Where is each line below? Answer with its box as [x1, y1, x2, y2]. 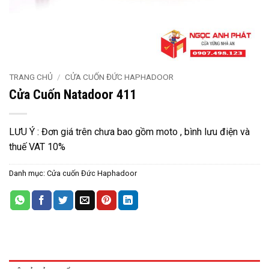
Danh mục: [9, 168, 47, 178]
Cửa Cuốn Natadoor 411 [9, 86, 136, 102]
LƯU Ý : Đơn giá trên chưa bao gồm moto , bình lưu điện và [9, 125, 250, 138]
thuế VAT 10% [9, 141, 65, 153]
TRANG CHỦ [9, 72, 53, 82]
